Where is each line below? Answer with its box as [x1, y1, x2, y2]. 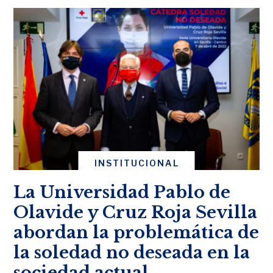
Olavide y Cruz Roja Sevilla [13, 202, 258, 222]
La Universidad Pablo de [13, 182, 231, 202]
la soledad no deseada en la [13, 242, 250, 263]
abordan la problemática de [13, 222, 260, 243]
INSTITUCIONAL [94, 157, 179, 168]
